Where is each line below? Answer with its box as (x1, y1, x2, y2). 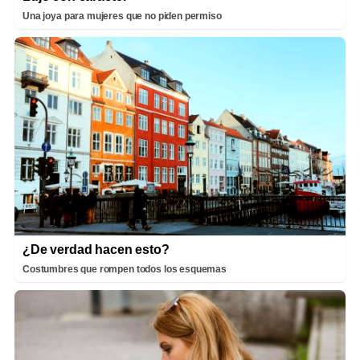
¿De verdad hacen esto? (22, 243, 170, 256)
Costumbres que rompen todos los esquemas (22, 264, 227, 275)
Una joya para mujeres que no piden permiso (22, 10, 222, 22)
